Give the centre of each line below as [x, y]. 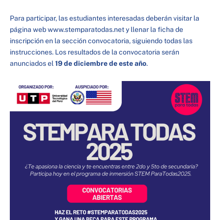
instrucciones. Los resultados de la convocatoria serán [95, 52]
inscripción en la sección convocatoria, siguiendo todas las [101, 41]
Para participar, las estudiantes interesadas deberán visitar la [105, 18]
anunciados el [32, 63]
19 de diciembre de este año [101, 63]
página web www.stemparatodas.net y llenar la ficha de [96, 29]
